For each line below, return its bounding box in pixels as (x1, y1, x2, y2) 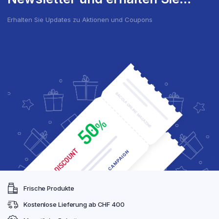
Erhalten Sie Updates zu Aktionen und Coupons (7, 15, 153, 23)
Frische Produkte (23, 184, 74, 192)
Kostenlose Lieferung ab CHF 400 (23, 200, 125, 208)
